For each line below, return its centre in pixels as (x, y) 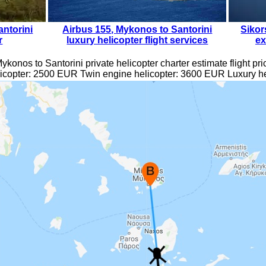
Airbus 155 (87, 29)
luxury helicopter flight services (137, 40)
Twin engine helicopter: (129, 74)
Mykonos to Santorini (164, 29)
